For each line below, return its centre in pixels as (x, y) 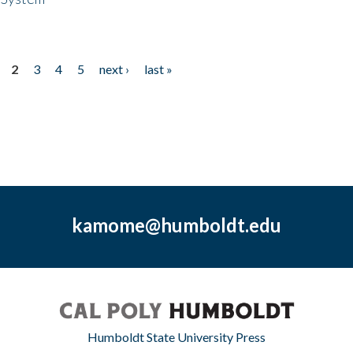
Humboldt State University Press (176, 336)
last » (158, 69)
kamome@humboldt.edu (176, 225)
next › (114, 69)
